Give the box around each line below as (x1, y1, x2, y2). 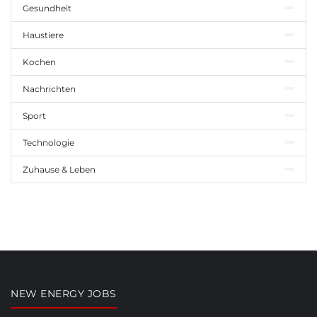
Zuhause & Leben (23, 163, 96, 175)
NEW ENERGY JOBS (11, 287, 117, 300)
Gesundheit (23, 2, 71, 13)
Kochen (23, 56, 56, 67)
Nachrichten (23, 83, 76, 94)
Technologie (23, 137, 74, 148)
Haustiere (23, 29, 64, 40)
